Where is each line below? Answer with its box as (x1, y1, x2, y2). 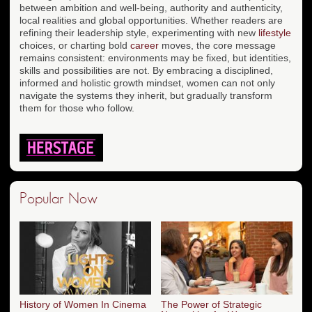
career (130, 39, 159, 51)
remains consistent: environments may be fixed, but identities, (19, 52, 291, 63)
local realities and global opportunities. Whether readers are (19, 14, 283, 26)
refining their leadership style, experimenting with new (19, 26, 258, 38)
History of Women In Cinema (19, 299, 146, 311)
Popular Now (19, 190, 97, 206)
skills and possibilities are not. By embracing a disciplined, (19, 64, 273, 76)
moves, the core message (159, 39, 276, 51)
